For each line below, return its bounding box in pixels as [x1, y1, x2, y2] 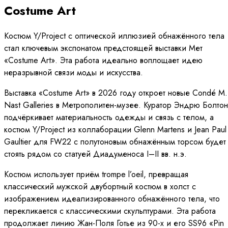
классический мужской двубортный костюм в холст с [4, 180, 196, 192]
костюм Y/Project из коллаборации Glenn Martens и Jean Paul [4, 123, 226, 135]
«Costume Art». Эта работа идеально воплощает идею [4, 54, 203, 66]
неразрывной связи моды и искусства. [4, 66, 143, 78]
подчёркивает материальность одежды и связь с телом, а [4, 111, 214, 123]
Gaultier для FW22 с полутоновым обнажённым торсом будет [4, 135, 226, 148]
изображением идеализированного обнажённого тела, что [4, 192, 220, 205]
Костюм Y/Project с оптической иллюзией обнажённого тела [4, 30, 224, 42]
